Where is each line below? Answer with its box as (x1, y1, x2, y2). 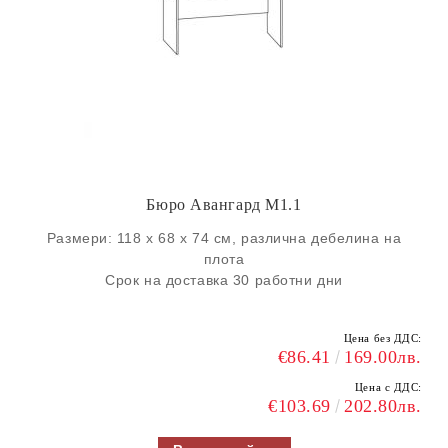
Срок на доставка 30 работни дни (105, 272, 343, 288)
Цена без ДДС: (343, 332, 422, 344)
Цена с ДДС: (354, 381, 422, 393)
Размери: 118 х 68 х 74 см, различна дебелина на (46, 230, 402, 246)
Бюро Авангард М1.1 (146, 196, 302, 213)
